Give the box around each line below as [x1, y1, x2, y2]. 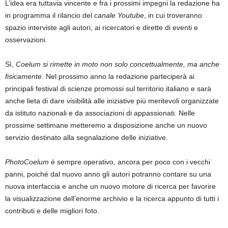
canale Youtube [94, 11, 144, 20]
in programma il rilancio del [5, 11, 94, 20]
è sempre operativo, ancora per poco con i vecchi [49, 158, 210, 166]
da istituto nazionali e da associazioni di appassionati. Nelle [5, 109, 195, 118]
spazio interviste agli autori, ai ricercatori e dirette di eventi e [5, 23, 198, 32]
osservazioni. [5, 36, 47, 44]
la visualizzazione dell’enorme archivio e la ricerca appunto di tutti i [5, 194, 219, 203]
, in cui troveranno [144, 11, 202, 20]
